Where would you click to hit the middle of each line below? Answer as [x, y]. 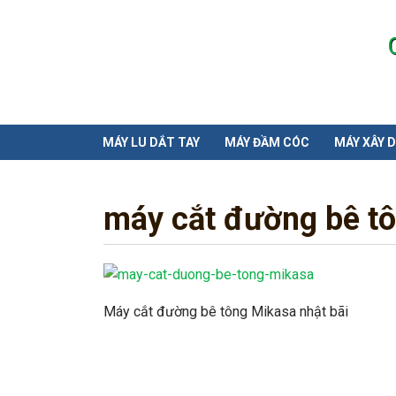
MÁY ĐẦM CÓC [267, 142]
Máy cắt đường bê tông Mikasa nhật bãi [226, 311]
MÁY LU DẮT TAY [151, 142]
